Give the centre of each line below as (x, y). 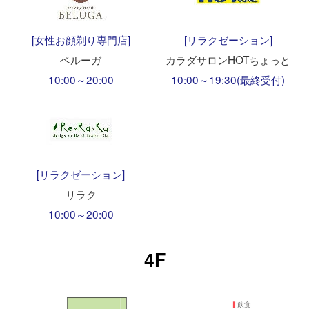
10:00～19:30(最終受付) (228, 80)
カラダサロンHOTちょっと (228, 60)
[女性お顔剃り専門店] (81, 40)
